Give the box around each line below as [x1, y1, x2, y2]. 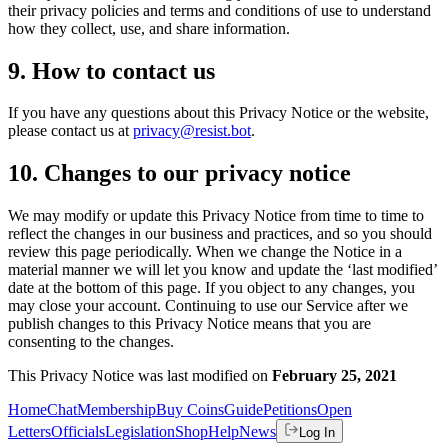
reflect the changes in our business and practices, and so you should [8, 225, 432, 243]
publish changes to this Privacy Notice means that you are [8, 315, 371, 333]
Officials [51, 423, 105, 441]
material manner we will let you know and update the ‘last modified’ [8, 261, 437, 279]
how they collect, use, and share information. [8, 19, 290, 37]
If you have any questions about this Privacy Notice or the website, [8, 104, 429, 122]
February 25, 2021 [272, 367, 397, 385]
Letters [8, 423, 51, 441]
